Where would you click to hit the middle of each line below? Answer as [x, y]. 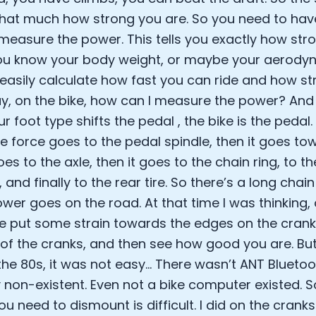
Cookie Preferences [158, 243]
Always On [207, 284]
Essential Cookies [128, 284]
